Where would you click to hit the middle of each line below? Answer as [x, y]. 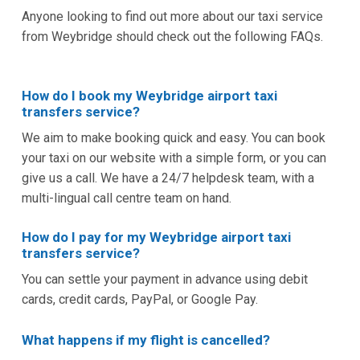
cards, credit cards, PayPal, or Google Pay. [139, 300]
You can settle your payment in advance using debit [164, 280]
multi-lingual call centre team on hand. [126, 198]
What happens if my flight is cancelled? [145, 340]
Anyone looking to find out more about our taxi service [172, 17]
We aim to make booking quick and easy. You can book [173, 138]
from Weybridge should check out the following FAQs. [172, 37]
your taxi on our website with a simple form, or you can [174, 158]
